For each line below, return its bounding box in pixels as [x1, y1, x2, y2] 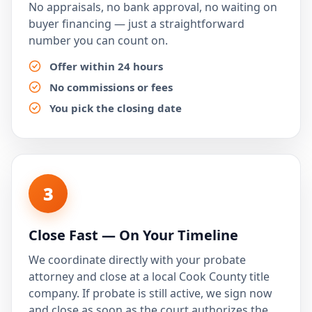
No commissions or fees [49, 80, 173, 94]
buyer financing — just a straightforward [29, 16, 244, 31]
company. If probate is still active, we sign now [29, 286, 272, 301]
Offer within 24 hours [49, 59, 163, 73]
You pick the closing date [49, 101, 182, 115]
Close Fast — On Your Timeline [29, 226, 238, 244]
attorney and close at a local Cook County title [29, 269, 270, 284]
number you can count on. [29, 33, 168, 48]
